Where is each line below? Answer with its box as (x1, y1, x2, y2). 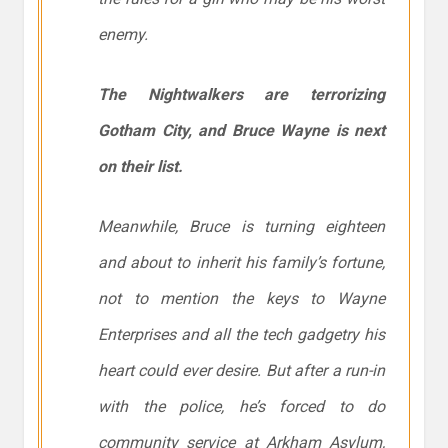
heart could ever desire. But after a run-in (98, 361, 385, 381)
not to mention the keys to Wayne (98, 289, 385, 309)
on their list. (98, 157, 183, 177)
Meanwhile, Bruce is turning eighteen (98, 217, 385, 237)
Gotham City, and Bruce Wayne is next (98, 121, 385, 141)
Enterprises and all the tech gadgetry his (98, 325, 385, 345)
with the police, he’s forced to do (98, 397, 385, 417)
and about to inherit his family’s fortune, (98, 253, 385, 273)
